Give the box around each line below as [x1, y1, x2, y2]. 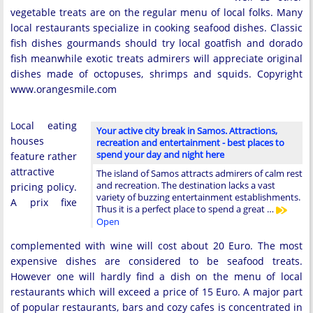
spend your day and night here [96, 148, 224, 161]
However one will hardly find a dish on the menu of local [10, 269, 303, 283]
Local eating [10, 119, 77, 132]
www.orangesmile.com [10, 82, 117, 96]
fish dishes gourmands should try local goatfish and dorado [10, 36, 303, 50]
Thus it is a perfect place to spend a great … [96, 203, 276, 215]
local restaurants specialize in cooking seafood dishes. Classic [10, 21, 303, 34]
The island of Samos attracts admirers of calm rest [96, 167, 303, 180]
